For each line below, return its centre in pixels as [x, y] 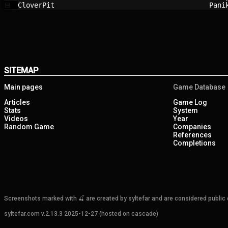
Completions [194, 143]
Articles [17, 102]
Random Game [29, 127]
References [192, 135]
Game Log [190, 102]
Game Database [199, 87]
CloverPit [99, 5]
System [186, 110]
